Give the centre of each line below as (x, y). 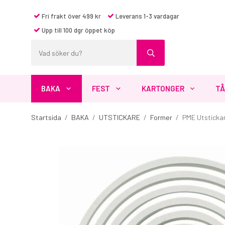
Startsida (46, 117)
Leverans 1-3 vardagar (147, 16)
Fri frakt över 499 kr (71, 16)
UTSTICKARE (120, 117)
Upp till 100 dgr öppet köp (78, 30)
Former (161, 117)
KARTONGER (163, 88)
